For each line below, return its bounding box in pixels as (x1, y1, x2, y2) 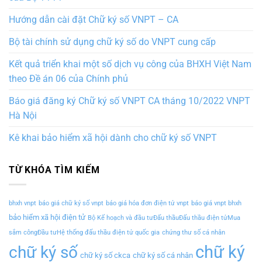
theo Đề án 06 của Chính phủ (9, 73, 128, 85)
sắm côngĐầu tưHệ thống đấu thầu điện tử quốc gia (9, 228, 160, 236)
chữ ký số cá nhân (133, 250, 193, 260)
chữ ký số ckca (80, 250, 130, 260)
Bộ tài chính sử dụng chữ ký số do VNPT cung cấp (9, 36, 216, 48)
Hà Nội (9, 110, 37, 122)
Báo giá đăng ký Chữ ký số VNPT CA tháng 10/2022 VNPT (9, 95, 250, 107)
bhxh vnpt (9, 199, 36, 207)
